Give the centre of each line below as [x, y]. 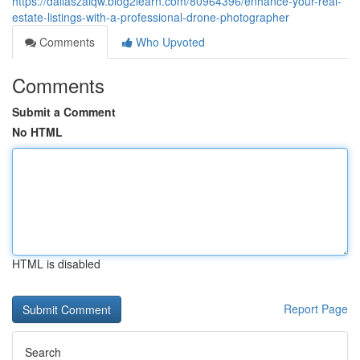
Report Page [316, 309]
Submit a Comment [64, 112]
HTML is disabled [56, 264]
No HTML [37, 132]
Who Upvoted [169, 42]
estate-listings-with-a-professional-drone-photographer [151, 17]
